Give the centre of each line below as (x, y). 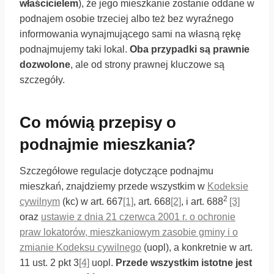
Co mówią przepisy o (98, 122)
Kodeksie (228, 186)
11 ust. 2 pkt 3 (49, 263)
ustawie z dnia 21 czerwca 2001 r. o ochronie (138, 217)
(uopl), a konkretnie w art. (197, 247)
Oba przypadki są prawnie (190, 49)
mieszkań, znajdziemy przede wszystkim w (113, 186)
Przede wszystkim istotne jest (184, 263)
